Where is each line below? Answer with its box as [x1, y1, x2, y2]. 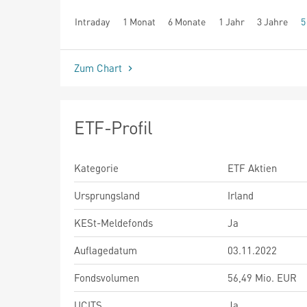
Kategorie [74, 160, 119, 175]
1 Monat [122, 15, 156, 27]
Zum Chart [74, 60, 125, 75]
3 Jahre [257, 15, 288, 27]
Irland [228, 188, 254, 202]
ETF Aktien [228, 160, 277, 175]
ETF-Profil [74, 115, 153, 138]
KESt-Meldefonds [74, 215, 153, 230]
